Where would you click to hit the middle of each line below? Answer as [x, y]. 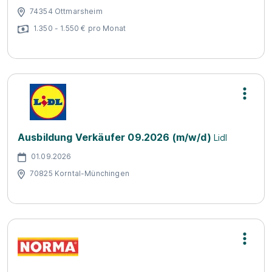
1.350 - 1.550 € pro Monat [80, 28]
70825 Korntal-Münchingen [80, 173]
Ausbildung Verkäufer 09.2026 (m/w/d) [114, 137]
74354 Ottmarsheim [66, 11]
